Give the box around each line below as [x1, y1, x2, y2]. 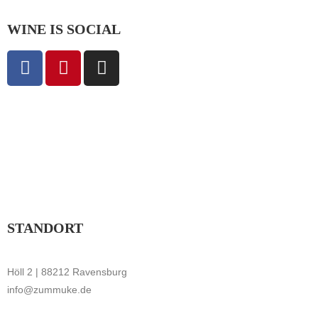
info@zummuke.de [7, 283, 92, 295]
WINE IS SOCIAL [7, 21, 121, 37]
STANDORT [7, 219, 83, 236]
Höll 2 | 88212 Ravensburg [7, 265, 127, 278]
